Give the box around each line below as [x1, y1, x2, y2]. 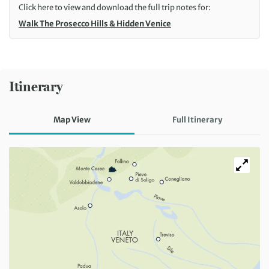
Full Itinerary [172, 114, 222, 125]
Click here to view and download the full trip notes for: [19, 2, 211, 13]
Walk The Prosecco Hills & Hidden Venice [19, 18, 171, 29]
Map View [53, 114, 91, 125]
